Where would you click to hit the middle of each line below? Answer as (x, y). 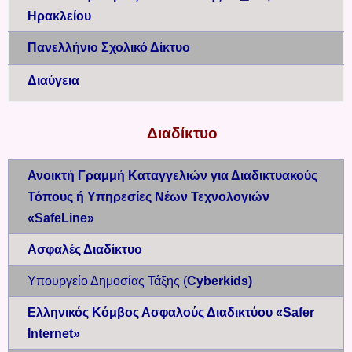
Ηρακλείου (59, 16)
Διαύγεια (53, 81)
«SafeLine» (62, 218)
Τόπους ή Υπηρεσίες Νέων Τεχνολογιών (148, 197)
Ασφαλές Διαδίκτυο (85, 250)
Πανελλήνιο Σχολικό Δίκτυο (109, 48)
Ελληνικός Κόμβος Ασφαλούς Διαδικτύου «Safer (171, 313)
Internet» (54, 334)
